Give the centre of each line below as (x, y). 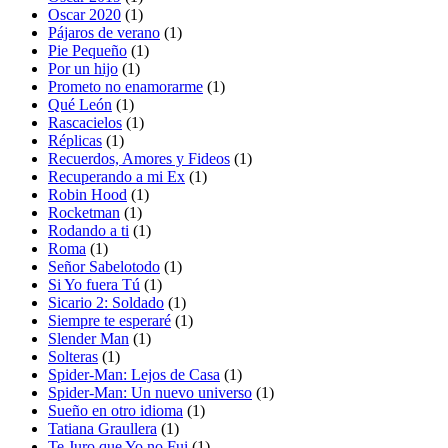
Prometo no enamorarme (125, 86)
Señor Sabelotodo (104, 266)
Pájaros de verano (104, 32)
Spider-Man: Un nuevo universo (150, 392)
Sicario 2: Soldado (106, 302)
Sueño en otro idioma (115, 410)
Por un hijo (83, 68)
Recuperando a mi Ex (116, 176)
